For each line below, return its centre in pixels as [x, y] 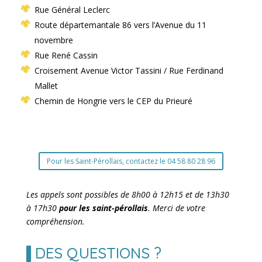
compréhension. [55, 222]
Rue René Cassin [66, 56]
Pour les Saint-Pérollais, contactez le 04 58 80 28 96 [131, 161]
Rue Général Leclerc [72, 10]
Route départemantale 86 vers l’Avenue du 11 [120, 25]
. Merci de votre [176, 208]
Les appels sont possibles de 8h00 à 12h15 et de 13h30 [127, 195]
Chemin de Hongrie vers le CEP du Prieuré [113, 101]
